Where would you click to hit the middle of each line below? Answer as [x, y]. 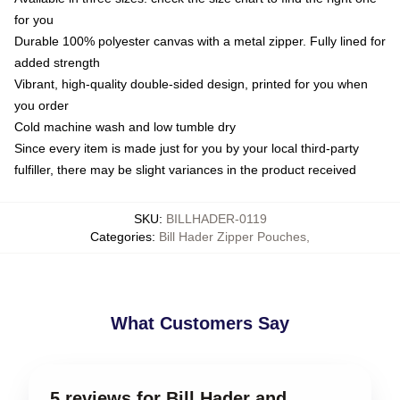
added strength [57, 62]
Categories [121, 236]
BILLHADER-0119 [216, 218]
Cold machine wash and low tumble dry [125, 126]
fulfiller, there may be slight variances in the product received [185, 169]
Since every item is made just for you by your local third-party [187, 148]
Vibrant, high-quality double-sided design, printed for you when [191, 83]
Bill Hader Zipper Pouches [233, 236]
